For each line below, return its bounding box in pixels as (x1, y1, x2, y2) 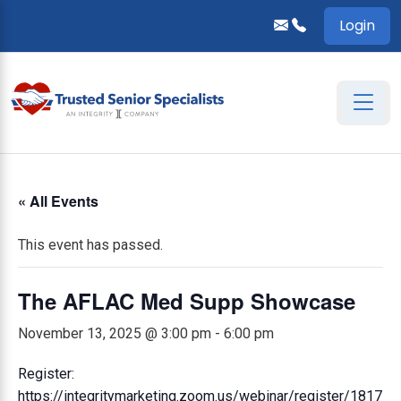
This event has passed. (18, 236, 163, 253)
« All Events (18, 191, 98, 211)
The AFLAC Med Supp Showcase (18, 286, 355, 316)
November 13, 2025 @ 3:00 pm (18, 325, 211, 342)
